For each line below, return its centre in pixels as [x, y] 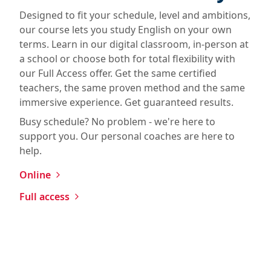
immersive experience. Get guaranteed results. [126, 102]
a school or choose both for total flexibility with [127, 58]
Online [35, 175]
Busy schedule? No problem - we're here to [117, 121]
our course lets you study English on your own [126, 29]
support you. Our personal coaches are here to [127, 136]
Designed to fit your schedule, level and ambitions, [135, 15]
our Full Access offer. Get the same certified [118, 73]
